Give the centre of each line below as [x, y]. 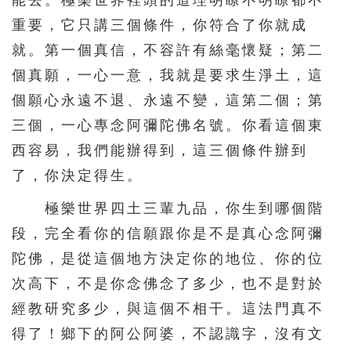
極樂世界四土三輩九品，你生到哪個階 [168, 209]
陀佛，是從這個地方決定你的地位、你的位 [168, 259]
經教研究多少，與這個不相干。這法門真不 [168, 309]
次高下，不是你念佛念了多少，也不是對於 [168, 284]
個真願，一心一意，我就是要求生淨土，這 [168, 76]
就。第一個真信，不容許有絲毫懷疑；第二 [168, 51]
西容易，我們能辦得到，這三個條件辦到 [160, 151]
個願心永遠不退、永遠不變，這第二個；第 [168, 101]
